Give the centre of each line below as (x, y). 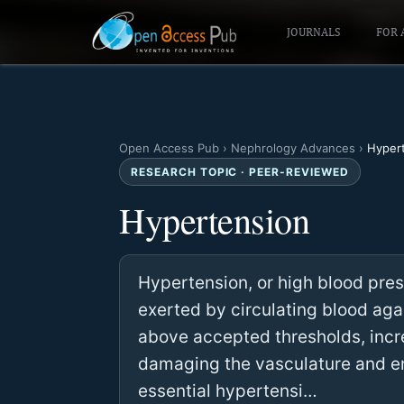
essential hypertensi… (228, 391)
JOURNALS (313, 32)
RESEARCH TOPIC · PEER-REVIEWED (240, 172)
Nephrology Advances (293, 148)
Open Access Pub (169, 148)
